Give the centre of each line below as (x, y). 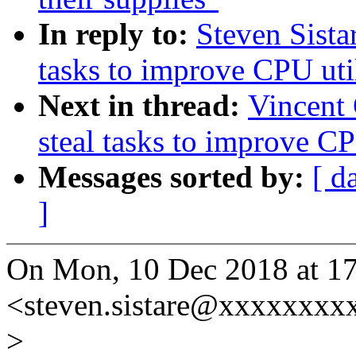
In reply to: (117, 34)
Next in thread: (143, 106)
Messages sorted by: (175, 177)
